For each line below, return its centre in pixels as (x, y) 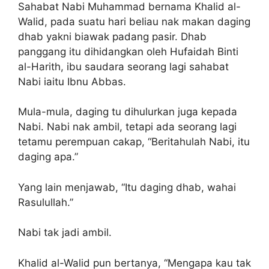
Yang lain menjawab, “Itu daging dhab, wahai (127, 187)
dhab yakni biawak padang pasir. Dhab (112, 36)
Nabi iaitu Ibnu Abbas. (72, 81)
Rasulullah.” (46, 202)
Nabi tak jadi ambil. (65, 232)
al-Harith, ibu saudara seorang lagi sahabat (123, 66)
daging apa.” (48, 157)
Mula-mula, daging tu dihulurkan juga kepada (128, 112)
